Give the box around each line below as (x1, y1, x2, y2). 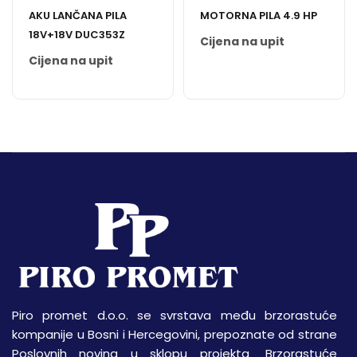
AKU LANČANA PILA (29, 8, 127, 23)
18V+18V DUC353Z (29, 27, 125, 42)
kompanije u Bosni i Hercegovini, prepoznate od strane (12, 325, 337, 343)
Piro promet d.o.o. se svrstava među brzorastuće (12, 306, 337, 324)
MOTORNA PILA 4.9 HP (200, 8, 317, 23)
